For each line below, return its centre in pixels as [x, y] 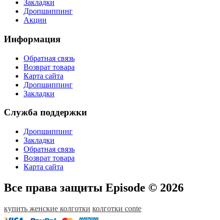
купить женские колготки [47, 208]
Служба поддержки [45, 112]
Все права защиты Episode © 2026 [94, 187]
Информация [32, 39]
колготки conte [117, 208]
